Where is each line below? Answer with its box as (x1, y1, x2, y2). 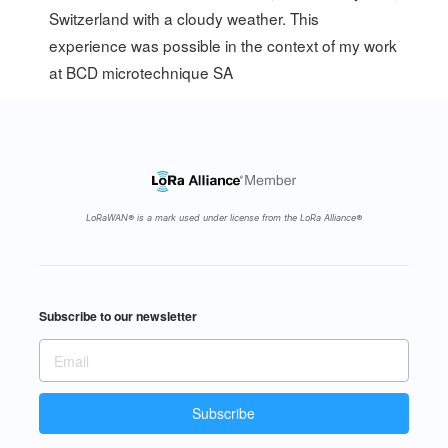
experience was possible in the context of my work (49, 34, 398, 57)
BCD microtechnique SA (66, 61, 234, 84)
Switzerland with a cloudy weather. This (49, 7, 320, 30)
